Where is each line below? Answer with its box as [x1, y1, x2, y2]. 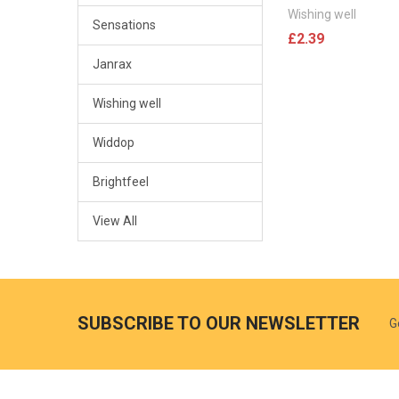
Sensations [92, 18, 156, 33]
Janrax [92, 57, 132, 72]
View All [92, 213, 137, 228]
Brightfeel [92, 175, 149, 189]
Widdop [92, 135, 134, 151]
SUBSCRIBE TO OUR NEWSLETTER [77, 313, 360, 335]
